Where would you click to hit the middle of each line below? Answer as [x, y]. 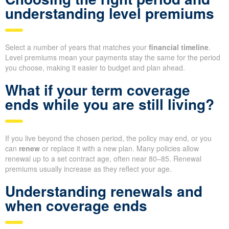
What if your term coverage [98, 90]
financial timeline [179, 47]
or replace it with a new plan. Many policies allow [119, 148]
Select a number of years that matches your [77, 47]
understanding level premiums [110, 13]
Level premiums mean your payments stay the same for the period [113, 58]
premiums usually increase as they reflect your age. [88, 169]
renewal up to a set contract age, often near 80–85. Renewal [103, 159]
